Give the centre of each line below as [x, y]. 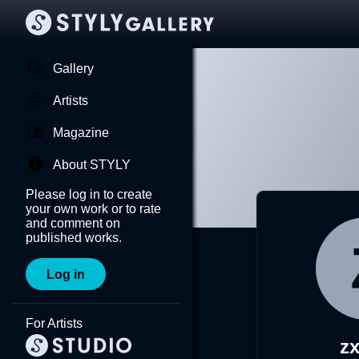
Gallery [73, 69]
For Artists [54, 323]
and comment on [73, 223]
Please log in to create [89, 194]
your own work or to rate [93, 209]
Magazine [81, 133]
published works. [74, 238]
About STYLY [92, 165]
